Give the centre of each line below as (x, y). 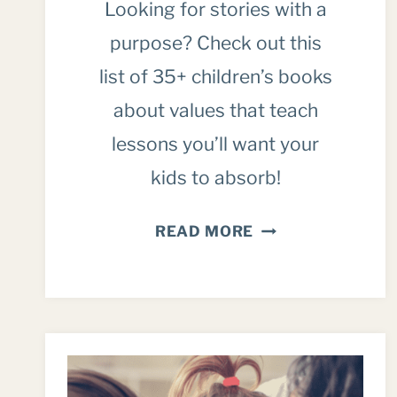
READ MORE (204, 232)
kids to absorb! (215, 178)
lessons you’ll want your (216, 144)
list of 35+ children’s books (215, 77)
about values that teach (215, 111)
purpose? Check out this (215, 43)
